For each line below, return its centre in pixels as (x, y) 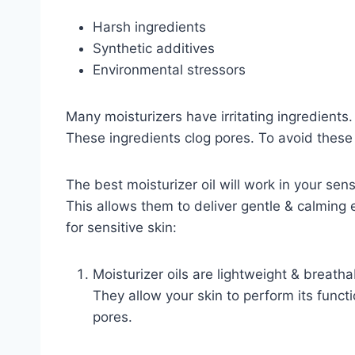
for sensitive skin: (121, 227)
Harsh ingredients (149, 27)
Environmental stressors (169, 69)
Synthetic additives (154, 48)
